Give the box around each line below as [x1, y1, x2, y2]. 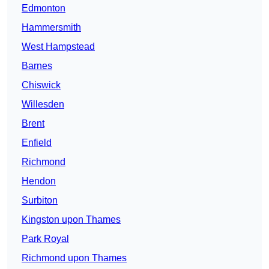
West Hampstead [22, 41, 95, 52]
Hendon [22, 176, 56, 187]
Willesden [22, 99, 64, 110]
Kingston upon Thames [22, 214, 121, 225]
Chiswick [22, 80, 61, 91]
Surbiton [22, 195, 58, 206]
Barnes [22, 61, 52, 71]
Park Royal [22, 234, 69, 244]
